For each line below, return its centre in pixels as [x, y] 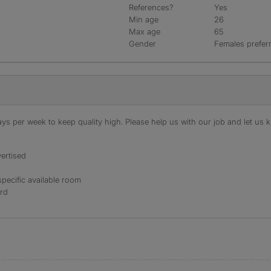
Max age [145, 31]
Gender [142, 44]
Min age [144, 19]
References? [151, 7]
